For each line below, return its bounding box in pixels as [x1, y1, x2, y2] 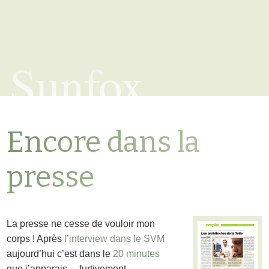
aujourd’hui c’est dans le [7, 249, 113, 259]
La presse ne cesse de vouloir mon [7, 219, 156, 229]
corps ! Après [7, 234, 65, 244]
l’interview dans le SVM [64, 234, 165, 244]
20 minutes [113, 249, 160, 259]
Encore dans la [7, 125, 201, 160]
